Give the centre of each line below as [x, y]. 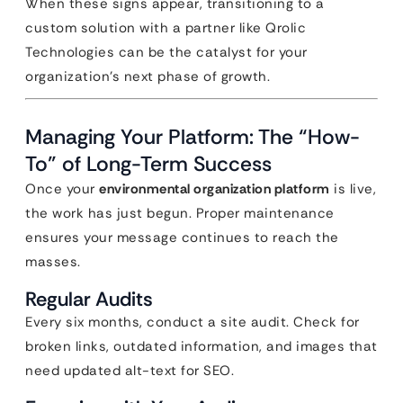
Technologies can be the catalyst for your [166, 52]
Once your [62, 189]
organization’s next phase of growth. [148, 76]
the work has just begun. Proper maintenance [180, 213]
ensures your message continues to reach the [182, 237]
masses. [53, 262]
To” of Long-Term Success [148, 164]
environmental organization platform [215, 189]
